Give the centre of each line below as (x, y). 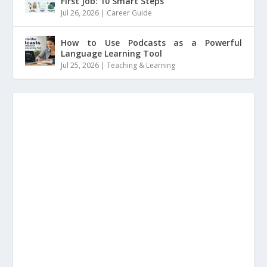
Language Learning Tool (112, 53)
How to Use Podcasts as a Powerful (151, 42)
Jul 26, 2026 (80, 13)
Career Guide (130, 13)
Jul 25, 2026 (80, 65)
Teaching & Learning (141, 65)
